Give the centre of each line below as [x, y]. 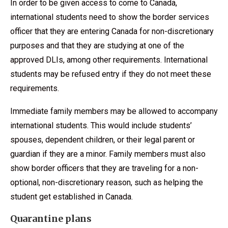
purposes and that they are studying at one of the [97, 45]
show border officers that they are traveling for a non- [104, 168]
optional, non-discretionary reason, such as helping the [107, 182]
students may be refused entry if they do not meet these [111, 74]
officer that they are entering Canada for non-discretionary [112, 31]
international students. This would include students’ [101, 125]
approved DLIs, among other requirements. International [109, 60]
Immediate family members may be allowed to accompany [114, 111]
